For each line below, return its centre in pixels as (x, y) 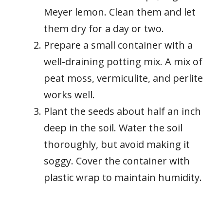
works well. (69, 95)
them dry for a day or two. (104, 29)
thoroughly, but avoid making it (117, 145)
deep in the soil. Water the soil (113, 128)
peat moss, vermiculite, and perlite (123, 78)
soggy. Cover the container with (117, 161)
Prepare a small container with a (118, 45)
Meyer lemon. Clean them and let (120, 12)
